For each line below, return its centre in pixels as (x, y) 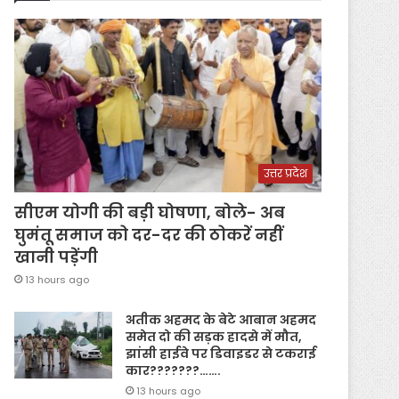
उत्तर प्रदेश (285, 173)
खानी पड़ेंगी (57, 256)
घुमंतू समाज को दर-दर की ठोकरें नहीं (149, 234)
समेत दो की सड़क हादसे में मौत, (214, 336)
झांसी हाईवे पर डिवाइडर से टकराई (221, 353)
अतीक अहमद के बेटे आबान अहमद (221, 319)
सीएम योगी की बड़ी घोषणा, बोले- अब (150, 212)
